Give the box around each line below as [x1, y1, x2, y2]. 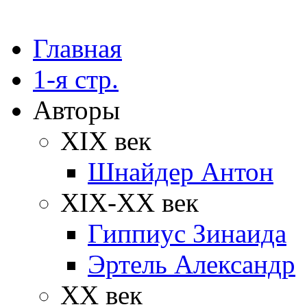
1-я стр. [33, 64, 119, 94]
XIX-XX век [60, 188, 199, 217]
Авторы [33, 95, 120, 125]
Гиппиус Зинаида [88, 219, 286, 248]
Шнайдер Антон [88, 157, 273, 186]
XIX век [60, 126, 151, 156]
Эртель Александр [88, 249, 295, 279]
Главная [33, 34, 122, 63]
